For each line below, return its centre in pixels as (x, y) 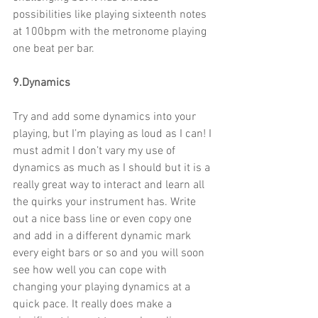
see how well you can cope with (91, 271)
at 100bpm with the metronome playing (111, 32)
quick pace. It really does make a (94, 305)
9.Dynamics (42, 83)
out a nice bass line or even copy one (104, 220)
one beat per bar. (54, 49)
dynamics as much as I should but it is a (113, 169)
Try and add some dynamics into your (106, 117)
